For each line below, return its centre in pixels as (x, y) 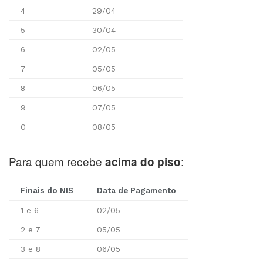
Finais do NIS (47, 190)
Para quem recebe (57, 161)
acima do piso (143, 162)
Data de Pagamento (136, 190)
